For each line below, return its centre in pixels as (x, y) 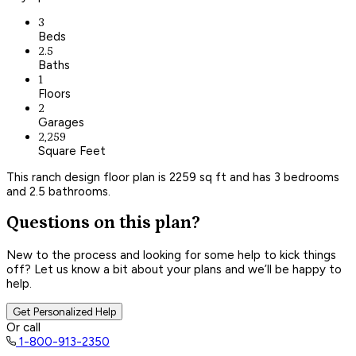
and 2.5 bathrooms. (58, 191)
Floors (54, 93)
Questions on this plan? (103, 223)
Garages (61, 122)
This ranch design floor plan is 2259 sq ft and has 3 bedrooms (173, 177)
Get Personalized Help (64, 311)
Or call (23, 327)
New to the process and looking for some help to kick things (171, 255)
